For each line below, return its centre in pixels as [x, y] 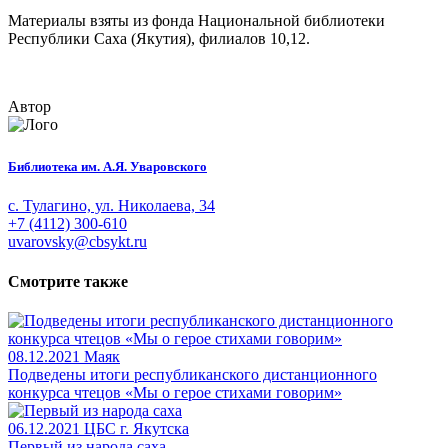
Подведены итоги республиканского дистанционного [192, 374]
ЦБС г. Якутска [136, 428]
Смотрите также [68, 281]
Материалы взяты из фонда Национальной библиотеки [196, 21]
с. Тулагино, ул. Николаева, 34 [111, 206]
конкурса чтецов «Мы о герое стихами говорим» [175, 392]
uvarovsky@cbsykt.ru [77, 242]
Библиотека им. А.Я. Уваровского [107, 167]
